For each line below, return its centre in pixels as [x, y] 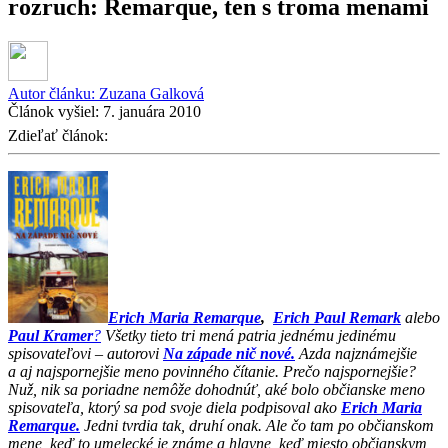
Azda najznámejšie [356, 353]
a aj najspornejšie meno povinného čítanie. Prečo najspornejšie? [212, 371]
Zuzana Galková [151, 93]
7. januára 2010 [152, 111]
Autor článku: [53, 93]
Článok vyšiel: [55, 111]
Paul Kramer [50, 335]
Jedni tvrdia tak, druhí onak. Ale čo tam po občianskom [257, 425]
